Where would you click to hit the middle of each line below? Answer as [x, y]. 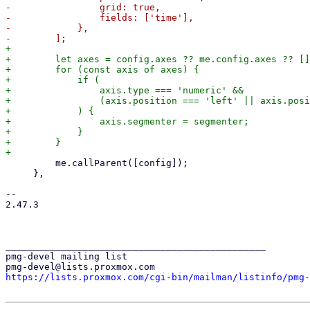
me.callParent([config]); [30, 163]
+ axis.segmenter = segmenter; [127, 121]
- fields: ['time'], [100, 18]
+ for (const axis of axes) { [102, 70]
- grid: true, [83, 7]
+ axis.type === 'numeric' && [125, 90]
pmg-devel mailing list [66, 256]
